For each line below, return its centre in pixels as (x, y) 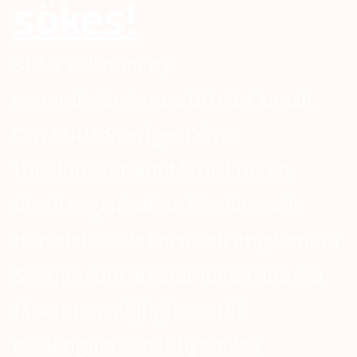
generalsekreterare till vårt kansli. (165, 101)
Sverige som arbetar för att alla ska (168, 276)
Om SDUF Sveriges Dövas (126, 136)
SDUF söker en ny (92, 66)
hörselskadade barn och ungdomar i (176, 241)
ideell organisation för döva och (156, 206)
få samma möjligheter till (128, 311)
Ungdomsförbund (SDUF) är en (152, 171)
